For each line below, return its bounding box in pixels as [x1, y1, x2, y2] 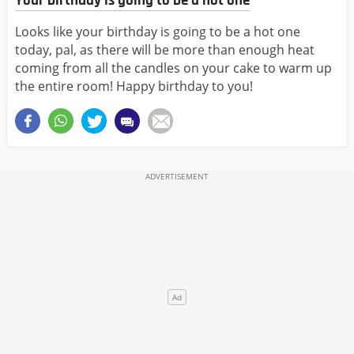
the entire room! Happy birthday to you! [15, 77, 253, 96]
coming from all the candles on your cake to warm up [15, 59, 332, 77]
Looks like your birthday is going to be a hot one [15, 23, 300, 41]
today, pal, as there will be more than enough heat [15, 41, 314, 59]
